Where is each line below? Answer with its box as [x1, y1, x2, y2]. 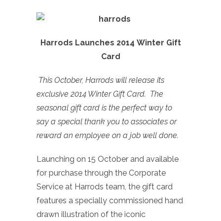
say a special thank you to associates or [37, 116, 177, 126]
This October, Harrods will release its [38, 75, 164, 85]
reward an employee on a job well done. [37, 130, 179, 140]
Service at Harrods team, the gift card [37, 182, 173, 191]
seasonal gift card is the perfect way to [37, 103, 172, 112]
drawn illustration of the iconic [37, 209, 146, 219]
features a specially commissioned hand [37, 195, 183, 205]
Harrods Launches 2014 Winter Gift [40, 37, 181, 47]
